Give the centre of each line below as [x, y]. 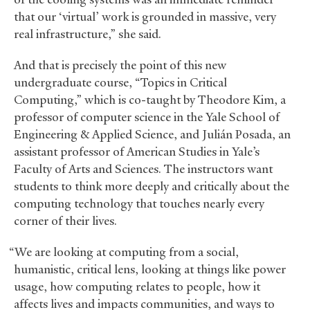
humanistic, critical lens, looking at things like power [150, 269]
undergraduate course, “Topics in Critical [120, 82]
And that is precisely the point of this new [120, 65]
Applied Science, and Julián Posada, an [190, 134]
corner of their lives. [65, 220]
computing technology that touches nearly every [139, 203]
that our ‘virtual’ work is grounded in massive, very [145, 16]
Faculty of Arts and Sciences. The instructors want [143, 168]
